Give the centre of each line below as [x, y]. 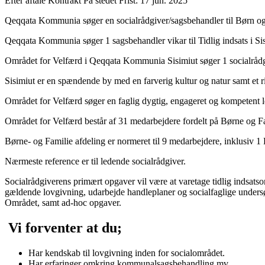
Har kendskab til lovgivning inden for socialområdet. [127, 253]
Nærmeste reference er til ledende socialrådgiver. [95, 161]
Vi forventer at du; [63, 227]
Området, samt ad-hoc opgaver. [64, 202]
